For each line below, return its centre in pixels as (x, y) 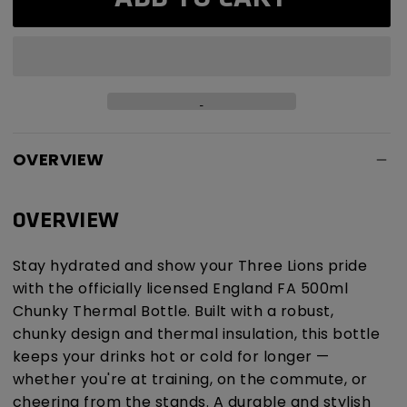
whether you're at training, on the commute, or (190, 380)
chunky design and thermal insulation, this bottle (196, 334)
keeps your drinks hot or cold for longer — (171, 357)
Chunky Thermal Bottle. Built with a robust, (173, 312)
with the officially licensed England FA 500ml (180, 289)
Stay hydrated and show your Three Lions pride (189, 266)
